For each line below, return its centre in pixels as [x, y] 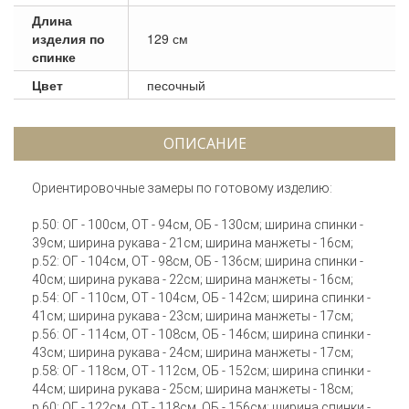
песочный [176, 84]
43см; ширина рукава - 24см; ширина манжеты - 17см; [193, 352]
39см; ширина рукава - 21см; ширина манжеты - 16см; [193, 242]
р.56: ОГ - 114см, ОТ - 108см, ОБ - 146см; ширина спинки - [201, 334]
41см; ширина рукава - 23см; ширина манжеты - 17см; [193, 315]
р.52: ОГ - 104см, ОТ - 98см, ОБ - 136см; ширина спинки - [198, 261]
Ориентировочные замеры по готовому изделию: [182, 188]
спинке [54, 56]
